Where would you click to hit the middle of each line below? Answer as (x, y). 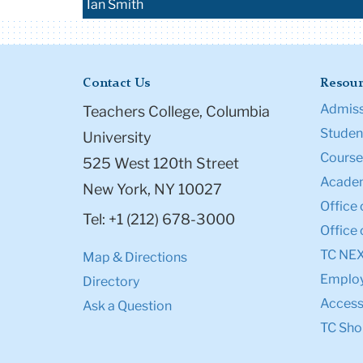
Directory (111, 282)
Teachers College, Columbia (176, 112)
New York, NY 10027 (152, 190)
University (117, 138)
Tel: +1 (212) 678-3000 (159, 220)
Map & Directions (135, 258)
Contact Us (116, 84)
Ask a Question (127, 306)
